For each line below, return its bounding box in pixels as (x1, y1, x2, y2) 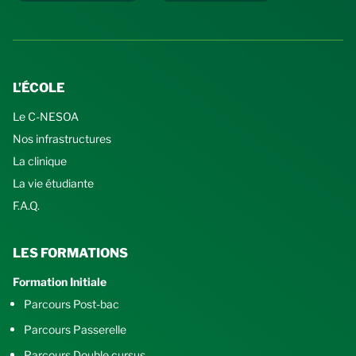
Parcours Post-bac (24, 297, 119, 311)
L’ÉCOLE (13, 80, 65, 96)
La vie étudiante (13, 176, 94, 191)
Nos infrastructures (13, 132, 111, 146)
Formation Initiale (13, 275, 106, 289)
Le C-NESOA (13, 110, 79, 124)
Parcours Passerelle (24, 323, 126, 337)
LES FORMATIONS (13, 246, 128, 261)
